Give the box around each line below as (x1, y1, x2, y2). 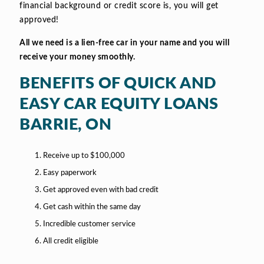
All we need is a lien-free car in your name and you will (19, 39, 229, 48)
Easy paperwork (43, 169, 97, 177)
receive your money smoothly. (19, 53, 135, 62)
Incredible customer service (43, 220, 136, 228)
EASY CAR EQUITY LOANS (19, 96, 219, 113)
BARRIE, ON (19, 117, 111, 133)
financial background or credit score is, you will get (19, 2, 219, 11)
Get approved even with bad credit (43, 186, 159, 194)
